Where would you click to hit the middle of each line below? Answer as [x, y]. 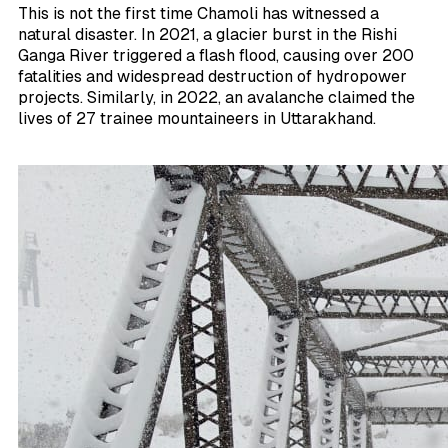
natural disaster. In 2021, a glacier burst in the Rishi [207, 34]
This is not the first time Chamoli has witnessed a [198, 13]
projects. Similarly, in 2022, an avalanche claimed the [216, 97]
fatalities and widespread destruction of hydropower [212, 76]
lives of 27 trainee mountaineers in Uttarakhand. [197, 118]
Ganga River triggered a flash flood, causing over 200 [216, 55]
